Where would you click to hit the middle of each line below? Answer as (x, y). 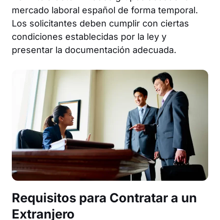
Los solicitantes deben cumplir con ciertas (100, 23)
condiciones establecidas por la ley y (89, 36)
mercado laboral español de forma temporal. (105, 10)
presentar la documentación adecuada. (94, 50)
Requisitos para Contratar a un (104, 197)
